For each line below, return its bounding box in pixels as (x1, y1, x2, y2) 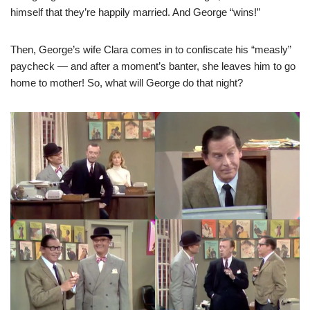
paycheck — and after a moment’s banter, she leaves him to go (10, 60, 295, 72)
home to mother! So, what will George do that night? (10, 77, 243, 89)
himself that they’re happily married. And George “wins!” (10, 6, 260, 18)
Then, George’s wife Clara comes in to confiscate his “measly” (10, 44, 291, 55)
